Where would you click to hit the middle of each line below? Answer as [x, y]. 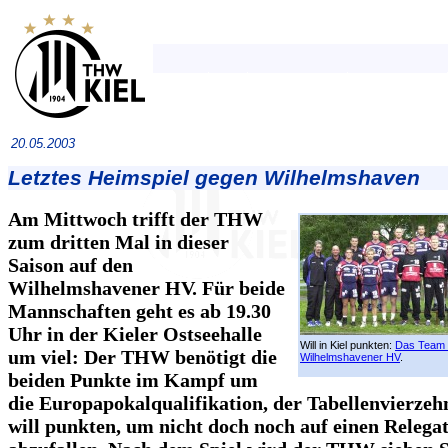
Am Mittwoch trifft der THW [135, 219]
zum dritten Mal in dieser [118, 242]
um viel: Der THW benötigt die [142, 357]
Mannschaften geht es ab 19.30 [139, 311]
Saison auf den [70, 265]
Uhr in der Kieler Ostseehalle [135, 334]
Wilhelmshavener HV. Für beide [146, 288]
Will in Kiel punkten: [347, 345]
